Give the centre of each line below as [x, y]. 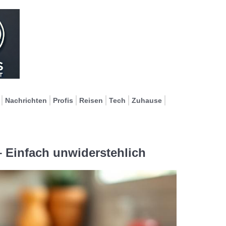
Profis [63, 100]
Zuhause [147, 100]
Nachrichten [26, 100]
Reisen [91, 100]
